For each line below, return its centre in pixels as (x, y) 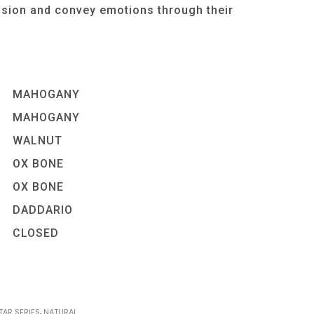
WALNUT (38, 140)
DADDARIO (43, 210)
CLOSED (36, 233)
